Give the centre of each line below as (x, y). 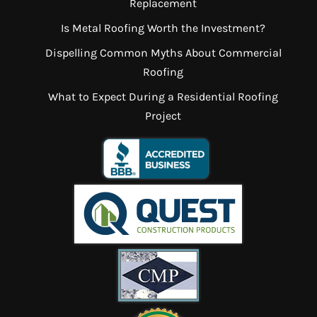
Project (163, 116)
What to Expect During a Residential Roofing (163, 97)
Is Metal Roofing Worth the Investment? (163, 28)
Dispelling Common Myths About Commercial (163, 53)
